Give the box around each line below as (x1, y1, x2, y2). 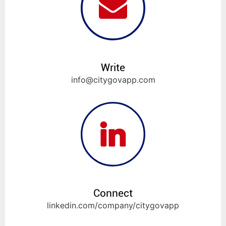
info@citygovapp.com (71, 74, 155, 85)
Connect (93, 187, 133, 200)
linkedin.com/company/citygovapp (47, 200, 179, 211)
